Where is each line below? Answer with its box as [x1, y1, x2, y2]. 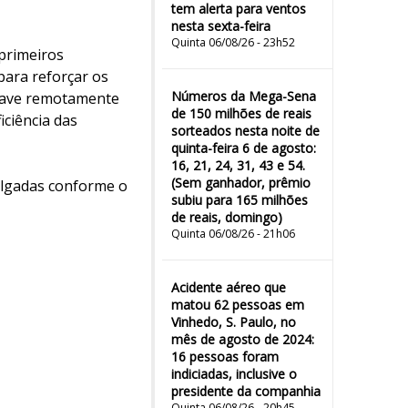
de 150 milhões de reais [171, 105, 311, 122]
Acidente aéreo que [171, 279, 286, 296]
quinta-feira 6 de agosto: [171, 139, 316, 157]
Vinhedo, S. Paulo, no [171, 313, 296, 331]
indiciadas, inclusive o [171, 365, 297, 382]
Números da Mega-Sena [171, 87, 316, 105]
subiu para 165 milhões [171, 191, 308, 209]
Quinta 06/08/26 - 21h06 [171, 226, 295, 241]
